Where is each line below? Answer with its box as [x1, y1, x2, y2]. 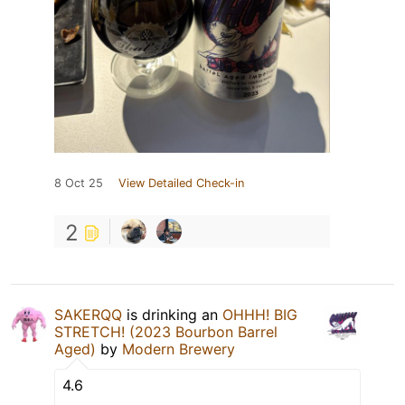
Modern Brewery [122, 339, 235, 358]
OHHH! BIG [222, 305, 297, 324]
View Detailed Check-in [118, 175, 244, 190]
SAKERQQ [54, 305, 122, 324]
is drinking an [122, 305, 222, 324]
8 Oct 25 [54, 175, 103, 190]
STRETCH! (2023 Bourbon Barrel [54, 322, 278, 341]
